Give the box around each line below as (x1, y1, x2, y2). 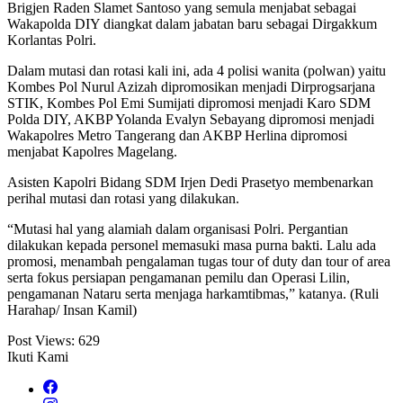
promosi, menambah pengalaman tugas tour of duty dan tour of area (7, 254, 390, 270)
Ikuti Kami (7, 349, 68, 365)
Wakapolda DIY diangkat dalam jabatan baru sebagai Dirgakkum (7, 16, 377, 32)
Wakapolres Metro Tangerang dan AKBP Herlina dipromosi (7, 128, 347, 144)
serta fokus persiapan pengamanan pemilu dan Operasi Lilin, (7, 270, 350, 286)
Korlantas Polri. (7, 32, 96, 49)
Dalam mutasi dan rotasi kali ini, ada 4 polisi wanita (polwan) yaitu (7, 63, 386, 79)
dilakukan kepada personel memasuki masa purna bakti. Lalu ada (7, 237, 376, 254)
